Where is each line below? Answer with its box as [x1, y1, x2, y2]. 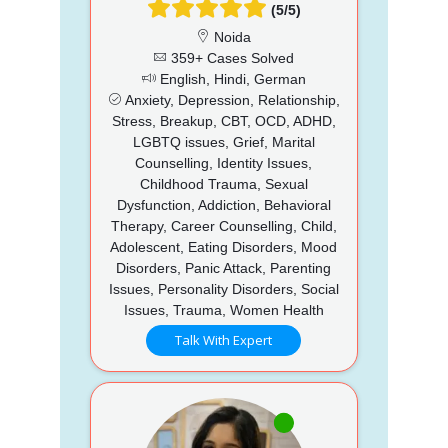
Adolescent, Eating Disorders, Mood [110, 238, 338, 255]
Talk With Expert [175, 330, 273, 349]
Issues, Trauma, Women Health [123, 301, 324, 318]
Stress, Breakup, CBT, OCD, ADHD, [111, 112, 336, 129]
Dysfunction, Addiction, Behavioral [116, 196, 331, 213]
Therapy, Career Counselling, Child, [110, 217, 337, 234]
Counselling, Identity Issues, [135, 154, 313, 171]
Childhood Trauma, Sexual [139, 175, 308, 192]
